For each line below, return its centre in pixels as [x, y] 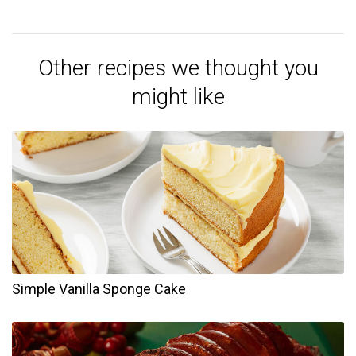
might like [178, 97]
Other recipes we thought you [178, 68]
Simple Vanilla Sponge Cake [99, 289]
